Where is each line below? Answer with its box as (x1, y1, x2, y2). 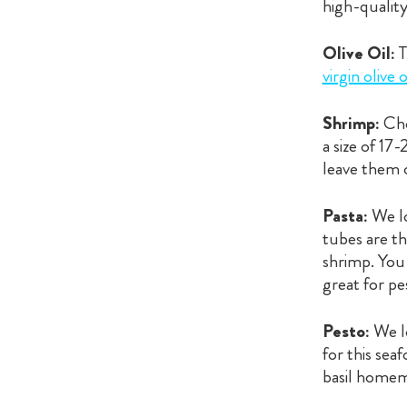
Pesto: (322, 317, 370, 344)
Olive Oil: (322, 39, 395, 66)
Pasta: (322, 202, 368, 229)
